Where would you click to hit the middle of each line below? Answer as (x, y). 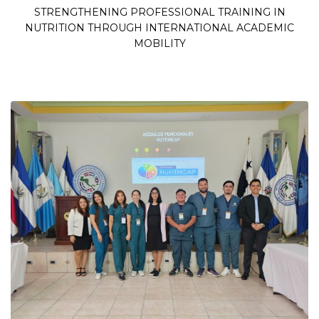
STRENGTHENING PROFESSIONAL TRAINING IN (159, 12)
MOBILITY (159, 43)
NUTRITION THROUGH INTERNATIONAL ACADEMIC (159, 28)
